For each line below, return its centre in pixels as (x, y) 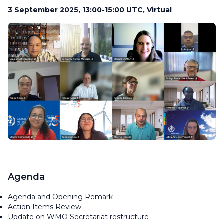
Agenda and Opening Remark (62, 197)
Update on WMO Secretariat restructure (78, 217)
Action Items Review (45, 207)
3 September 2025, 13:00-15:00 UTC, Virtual (91, 10)
